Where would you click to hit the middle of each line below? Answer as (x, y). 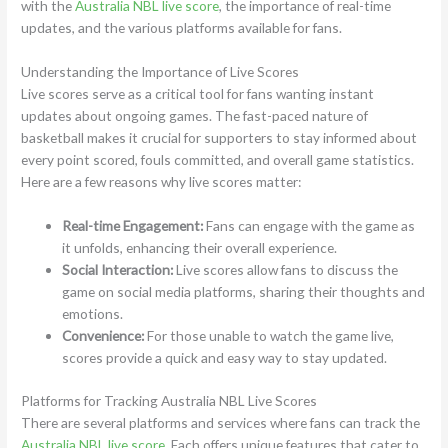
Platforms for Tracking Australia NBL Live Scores (169, 400)
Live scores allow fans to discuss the (286, 269)
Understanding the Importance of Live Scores (160, 72)
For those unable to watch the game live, (269, 335)
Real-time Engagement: (133, 225)
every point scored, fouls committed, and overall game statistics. (218, 160)
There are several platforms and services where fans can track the (221, 422)
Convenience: (103, 335)
